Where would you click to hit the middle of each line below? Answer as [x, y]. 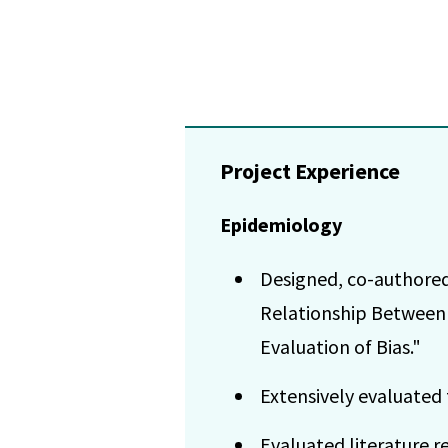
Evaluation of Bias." [340, 346]
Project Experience [309, 170]
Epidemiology [280, 224]
